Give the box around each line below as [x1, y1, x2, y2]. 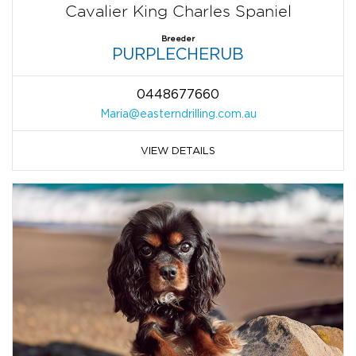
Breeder [161, 34, 195, 44]
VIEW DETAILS [141, 145, 215, 157]
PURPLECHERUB [112, 45, 244, 63]
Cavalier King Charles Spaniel [64, 2, 292, 21]
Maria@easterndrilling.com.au [99, 107, 257, 120]
